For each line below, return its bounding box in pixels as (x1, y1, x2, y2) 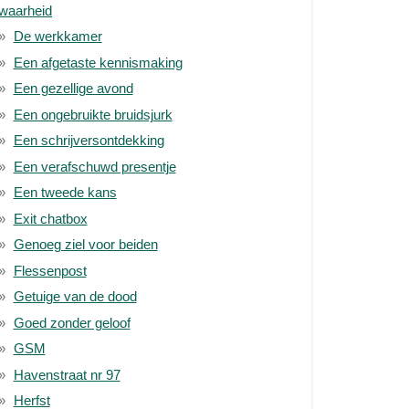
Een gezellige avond (13, 80, 133, 96)
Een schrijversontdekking (13, 132, 164, 148)
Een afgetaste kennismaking (13, 54, 183, 70)
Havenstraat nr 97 (13, 366, 121, 383)
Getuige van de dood (13, 288, 137, 304)
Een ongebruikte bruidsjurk (13, 106, 173, 122)
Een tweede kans (13, 184, 117, 200)
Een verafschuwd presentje (13, 158, 176, 174)
